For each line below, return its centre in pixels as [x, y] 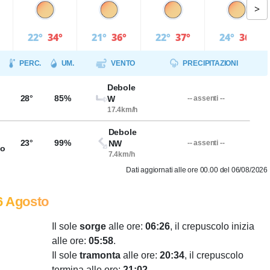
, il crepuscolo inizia [212, 226]
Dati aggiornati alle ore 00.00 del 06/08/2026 [197, 170]
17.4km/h [122, 110]
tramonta [100, 255]
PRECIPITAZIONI [210, 63]
